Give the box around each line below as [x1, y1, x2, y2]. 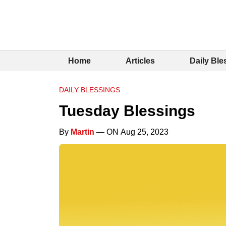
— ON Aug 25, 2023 [94, 127, 168, 136]
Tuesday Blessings [59, 102, 195, 119]
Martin [71, 127, 94, 136]
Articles [126, 56, 155, 65]
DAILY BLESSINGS [59, 85, 120, 94]
